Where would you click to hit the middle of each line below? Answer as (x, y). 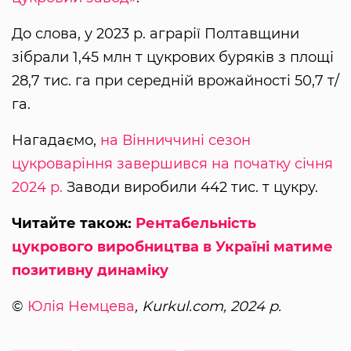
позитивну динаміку (90, 270)
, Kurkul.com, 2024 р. (208, 306)
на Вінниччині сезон (175, 140)
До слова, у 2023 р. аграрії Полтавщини (156, 33)
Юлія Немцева (81, 306)
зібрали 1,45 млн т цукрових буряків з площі (173, 57)
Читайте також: (74, 223)
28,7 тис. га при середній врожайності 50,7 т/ (175, 80)
